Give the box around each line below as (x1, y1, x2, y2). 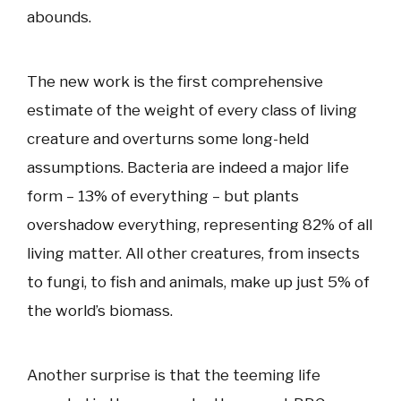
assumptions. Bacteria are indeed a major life (27, 158, 349, 176)
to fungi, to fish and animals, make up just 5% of (27, 272, 370, 291)
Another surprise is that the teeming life (27, 365, 320, 384)
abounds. (27, 7, 91, 26)
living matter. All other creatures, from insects (27, 243, 360, 262)
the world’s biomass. (27, 301, 173, 320)
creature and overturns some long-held (27, 129, 309, 148)
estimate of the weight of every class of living (27, 100, 357, 119)
